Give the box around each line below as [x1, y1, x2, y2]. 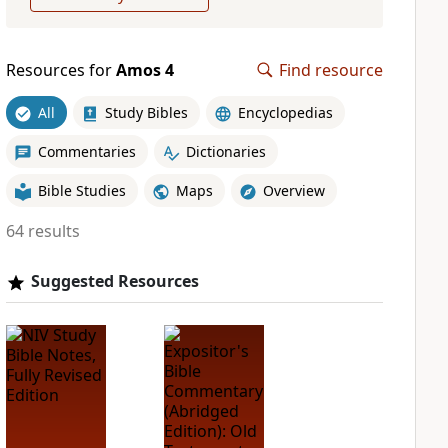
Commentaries [37, 141, 136, 161]
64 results [5, 220, 80, 242]
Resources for [5, 59, 116, 81]
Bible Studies [37, 180, 126, 200]
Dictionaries [185, 141, 266, 161]
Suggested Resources [30, 270, 199, 292]
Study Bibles [104, 102, 188, 122]
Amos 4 [115, 59, 174, 81]
